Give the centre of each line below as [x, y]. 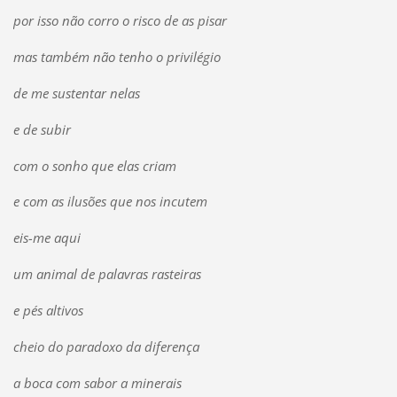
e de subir [42, 129]
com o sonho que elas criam [94, 165]
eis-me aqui [47, 238]
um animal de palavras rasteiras [107, 274]
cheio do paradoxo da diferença [106, 347]
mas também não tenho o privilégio [117, 56]
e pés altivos [48, 311]
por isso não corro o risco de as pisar [120, 20]
